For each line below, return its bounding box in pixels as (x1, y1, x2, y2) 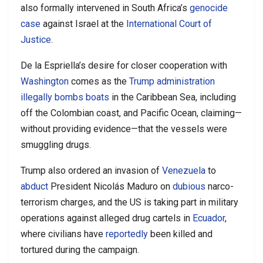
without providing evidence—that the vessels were (21, 123, 227, 134)
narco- (205, 180, 234, 192)
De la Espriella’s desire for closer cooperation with (21, 59, 227, 71)
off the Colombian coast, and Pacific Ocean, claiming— (21, 107, 242, 119)
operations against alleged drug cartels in (21, 212, 193, 224)
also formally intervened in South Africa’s (21, 2, 190, 14)
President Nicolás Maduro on (48, 180, 173, 192)
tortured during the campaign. (21, 244, 139, 255)
